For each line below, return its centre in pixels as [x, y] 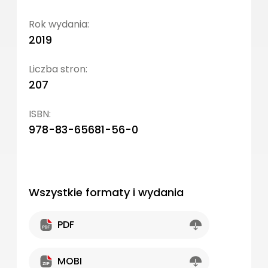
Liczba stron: [58, 69]
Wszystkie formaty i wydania [106, 192]
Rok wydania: [59, 24]
